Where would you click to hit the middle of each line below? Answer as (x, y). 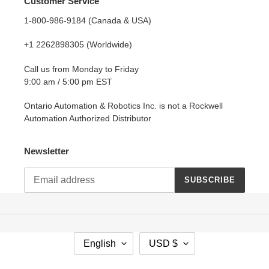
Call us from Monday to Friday (81, 69)
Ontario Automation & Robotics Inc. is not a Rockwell (123, 106)
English (100, 243)
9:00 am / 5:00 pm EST (68, 81)
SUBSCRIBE (210, 180)
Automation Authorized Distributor (88, 119)
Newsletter (47, 151)
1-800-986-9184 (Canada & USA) (88, 20)
